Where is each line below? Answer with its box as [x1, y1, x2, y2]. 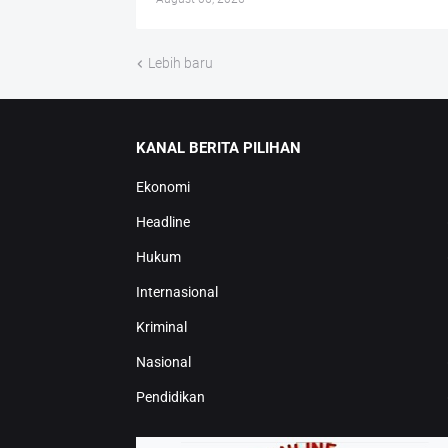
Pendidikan [135, 389, 205, 406]
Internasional [135, 284, 218, 301]
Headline [135, 214, 190, 231]
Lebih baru [147, 55, 213, 72]
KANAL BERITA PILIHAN [135, 139, 301, 158]
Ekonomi [135, 179, 190, 196]
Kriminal [135, 319, 187, 336]
